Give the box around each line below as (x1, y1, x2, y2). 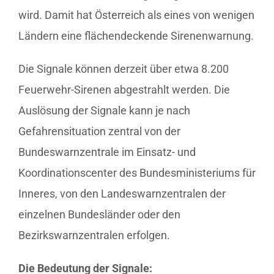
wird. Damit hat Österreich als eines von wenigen (18, 8, 254, 21)
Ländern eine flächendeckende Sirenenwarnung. (18, 29, 254, 42)
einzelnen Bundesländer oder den (18, 207, 180, 221)
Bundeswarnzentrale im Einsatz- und (18, 145, 196, 158)
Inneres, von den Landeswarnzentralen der (18, 187, 226, 200)
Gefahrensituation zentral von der (18, 124, 180, 138)
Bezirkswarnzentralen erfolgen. (18, 228, 170, 242)
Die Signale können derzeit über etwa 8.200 (18, 62, 229, 75)
